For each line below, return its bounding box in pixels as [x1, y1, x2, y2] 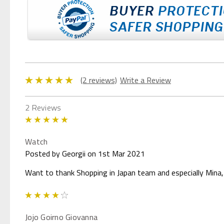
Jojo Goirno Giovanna [25, 210, 97, 223]
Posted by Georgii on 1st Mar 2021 [25, 147, 145, 159]
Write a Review [119, 73, 171, 86]
